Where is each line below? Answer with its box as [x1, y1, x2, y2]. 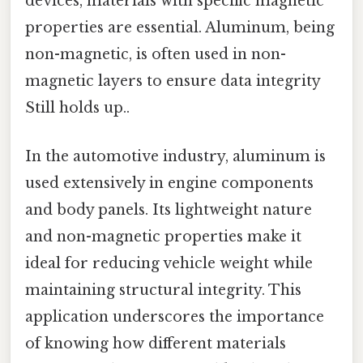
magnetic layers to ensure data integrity [25, 72, 320, 91]
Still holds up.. [25, 99, 130, 117]
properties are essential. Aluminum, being [25, 19, 335, 37]
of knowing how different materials [25, 334, 286, 352]
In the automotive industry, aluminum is [25, 147, 326, 165]
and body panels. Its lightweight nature [25, 200, 312, 219]
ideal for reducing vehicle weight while [25, 254, 313, 272]
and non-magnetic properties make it [25, 227, 301, 246]
